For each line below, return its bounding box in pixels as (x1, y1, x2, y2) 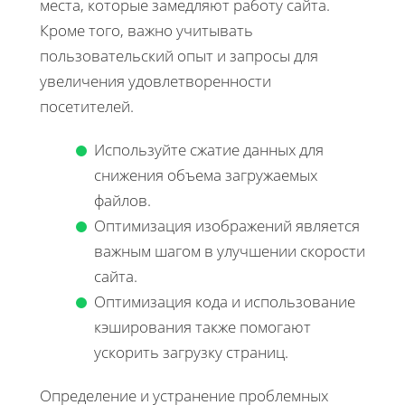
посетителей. (40, 95, 134, 117)
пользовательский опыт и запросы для (40, 44, 318, 66)
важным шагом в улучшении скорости (94, 240, 365, 261)
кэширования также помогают (94, 316, 311, 337)
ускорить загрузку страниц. (94, 341, 288, 363)
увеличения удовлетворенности (40, 70, 271, 91)
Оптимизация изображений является (94, 214, 360, 236)
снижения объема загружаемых (94, 164, 317, 185)
